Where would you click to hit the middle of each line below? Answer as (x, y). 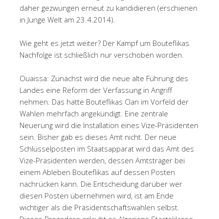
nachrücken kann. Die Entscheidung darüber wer (101, 184)
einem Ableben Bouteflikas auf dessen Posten (97, 172)
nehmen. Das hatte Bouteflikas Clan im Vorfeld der (104, 101)
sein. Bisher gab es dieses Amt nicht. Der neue (98, 137)
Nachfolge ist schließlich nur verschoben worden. (102, 55)
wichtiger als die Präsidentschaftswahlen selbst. (99, 207)
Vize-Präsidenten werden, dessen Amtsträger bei (102, 160)
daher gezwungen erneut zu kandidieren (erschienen (109, 8)
